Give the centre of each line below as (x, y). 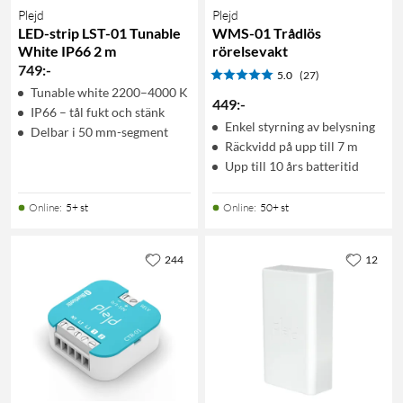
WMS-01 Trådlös (267, 32)
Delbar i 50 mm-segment (99, 131)
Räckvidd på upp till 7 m (291, 146)
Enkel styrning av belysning (300, 126)
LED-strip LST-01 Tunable (99, 32)
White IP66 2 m (67, 50)
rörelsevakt (250, 50)
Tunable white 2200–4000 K (109, 92)
